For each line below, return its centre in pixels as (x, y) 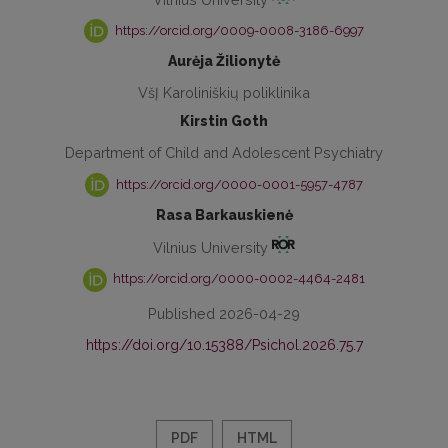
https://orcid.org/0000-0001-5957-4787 (237, 184)
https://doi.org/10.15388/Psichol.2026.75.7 (224, 344)
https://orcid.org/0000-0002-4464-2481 (238, 279)
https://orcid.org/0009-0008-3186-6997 (237, 30)
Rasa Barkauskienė (224, 215)
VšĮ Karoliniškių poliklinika (224, 93)
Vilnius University (212, 247)
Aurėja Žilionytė (224, 61)
